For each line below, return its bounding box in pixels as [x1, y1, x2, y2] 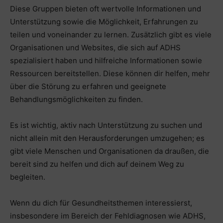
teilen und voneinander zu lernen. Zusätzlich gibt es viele [10, 29, 212, 39]
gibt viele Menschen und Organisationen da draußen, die [10, 146, 209, 156]
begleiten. [10, 172, 45, 182]
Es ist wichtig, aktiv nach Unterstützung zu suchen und [10, 120, 202, 130]
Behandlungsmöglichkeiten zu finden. [10, 94, 143, 104]
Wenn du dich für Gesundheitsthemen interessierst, [10, 198, 192, 208]
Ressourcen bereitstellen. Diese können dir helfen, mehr [10, 68, 210, 78]
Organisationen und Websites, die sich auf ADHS [10, 42, 181, 52]
